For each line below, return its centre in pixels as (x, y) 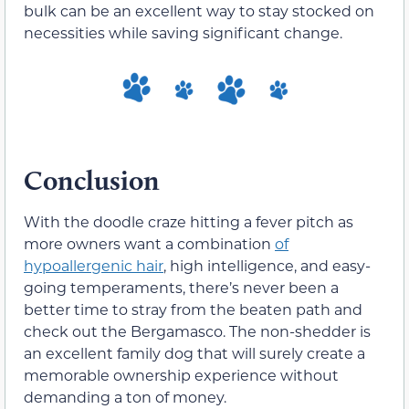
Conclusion (92, 180)
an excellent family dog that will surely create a (194, 352)
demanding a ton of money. (125, 396)
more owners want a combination (149, 243)
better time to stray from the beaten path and (193, 309)
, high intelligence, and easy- (267, 265)
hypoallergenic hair (94, 265)
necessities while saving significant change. (183, 33)
